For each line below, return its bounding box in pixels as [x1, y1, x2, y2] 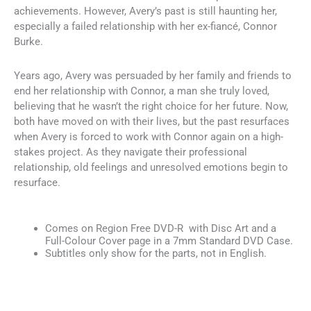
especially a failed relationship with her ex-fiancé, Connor [14, 20, 277, 33]
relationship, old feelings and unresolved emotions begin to [14, 160, 288, 174]
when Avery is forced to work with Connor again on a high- [14, 130, 283, 143]
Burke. [14, 35, 43, 49]
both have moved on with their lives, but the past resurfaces [14, 115, 289, 128]
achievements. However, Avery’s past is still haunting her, [14, 5, 277, 18]
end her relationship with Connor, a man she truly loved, [14, 84, 269, 97]
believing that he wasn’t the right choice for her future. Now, [14, 99, 288, 112]
